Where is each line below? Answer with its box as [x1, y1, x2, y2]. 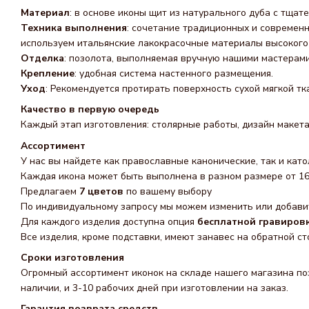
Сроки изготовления [21, 250, 124, 264]
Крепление [21, 66, 74, 80]
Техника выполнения [21, 21, 127, 34]
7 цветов [79, 184, 123, 198]
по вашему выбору [123, 184, 212, 198]
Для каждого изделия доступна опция [21, 215, 195, 228]
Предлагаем [21, 184, 79, 198]
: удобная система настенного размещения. [74, 66, 273, 80]
